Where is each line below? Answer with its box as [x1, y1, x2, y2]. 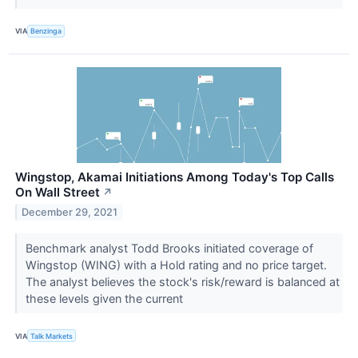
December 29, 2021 [22, 205, 118, 218]
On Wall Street [15, 185, 100, 200]
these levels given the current [25, 291, 186, 305]
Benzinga [30, 26, 62, 36]
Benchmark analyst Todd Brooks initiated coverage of [25, 241, 313, 255]
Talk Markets [30, 331, 74, 340]
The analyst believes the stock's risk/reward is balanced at [25, 274, 340, 288]
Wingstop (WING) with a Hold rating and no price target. [25, 257, 327, 272]
